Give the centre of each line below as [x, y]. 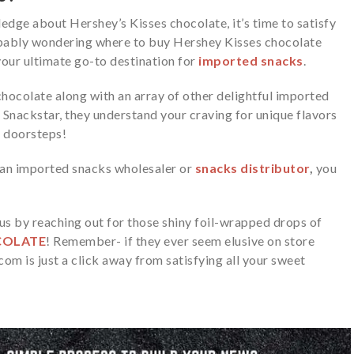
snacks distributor [252, 168]
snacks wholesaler [124, 168]
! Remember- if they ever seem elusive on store [180, 240]
